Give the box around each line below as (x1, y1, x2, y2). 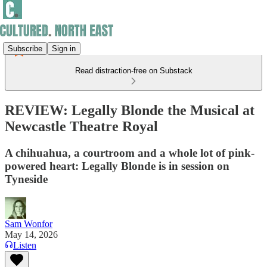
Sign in (52, 44, 76, 53)
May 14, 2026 (5, 229, 58, 240)
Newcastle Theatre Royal (5, 118, 158, 134)
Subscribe (8, 44, 42, 53)
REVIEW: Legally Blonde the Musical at (5, 102, 254, 118)
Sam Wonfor (5, 218, 52, 229)
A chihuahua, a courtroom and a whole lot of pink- (5, 146, 254, 159)
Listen (13, 240, 36, 250)
